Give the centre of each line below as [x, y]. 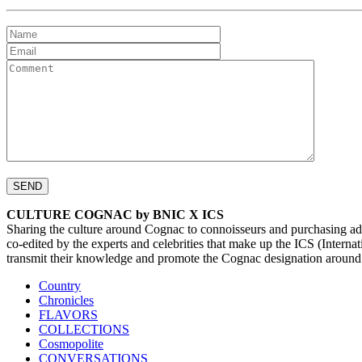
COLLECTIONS [84, 330]
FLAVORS [68, 315]
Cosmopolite [71, 344]
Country [60, 286]
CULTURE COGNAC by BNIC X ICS [115, 215]
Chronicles [66, 301]
